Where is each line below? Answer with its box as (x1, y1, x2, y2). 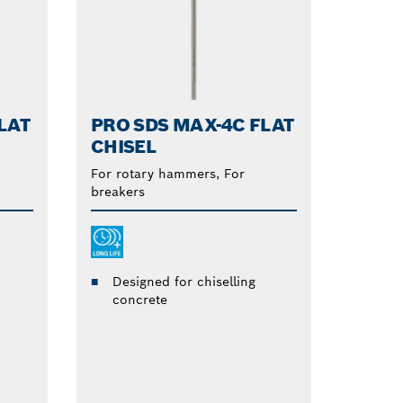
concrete (112, 291, 167, 309)
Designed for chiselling (112, 273, 255, 291)
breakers (90, 184, 145, 201)
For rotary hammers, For (90, 166, 245, 183)
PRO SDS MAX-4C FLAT (90, 113, 294, 138)
